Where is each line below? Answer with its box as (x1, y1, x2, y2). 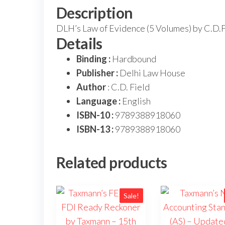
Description (56, 4, 133, 22)
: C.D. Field (106, 81, 150, 93)
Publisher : (76, 67, 118, 79)
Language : (76, 95, 121, 107)
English (121, 95, 151, 107)
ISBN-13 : (76, 124, 115, 135)
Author (76, 81, 106, 93)
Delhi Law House (118, 67, 185, 79)
